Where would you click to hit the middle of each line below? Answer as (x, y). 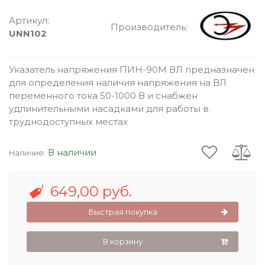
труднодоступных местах (68, 121)
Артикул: (29, 20)
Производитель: (149, 27)
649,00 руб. (91, 191)
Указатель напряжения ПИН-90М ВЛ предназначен (132, 69)
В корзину (123, 241)
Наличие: (27, 153)
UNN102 (28, 33)
